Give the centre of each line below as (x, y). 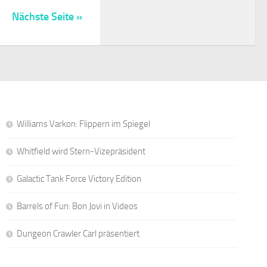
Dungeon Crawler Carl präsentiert (78, 233)
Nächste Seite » (47, 16)
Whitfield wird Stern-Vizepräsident (81, 151)
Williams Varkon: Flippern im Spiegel (83, 124)
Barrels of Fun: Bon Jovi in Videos (77, 206)
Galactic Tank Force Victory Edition (79, 178)
